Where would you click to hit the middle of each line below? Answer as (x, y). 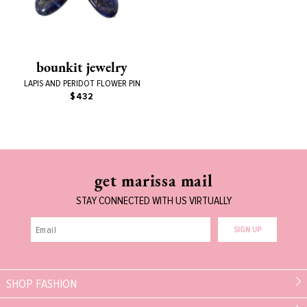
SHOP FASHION (41, 284)
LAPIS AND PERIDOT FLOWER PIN (82, 84)
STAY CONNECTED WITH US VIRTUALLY (153, 201)
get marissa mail (153, 181)
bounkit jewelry (82, 67)
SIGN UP (247, 230)
